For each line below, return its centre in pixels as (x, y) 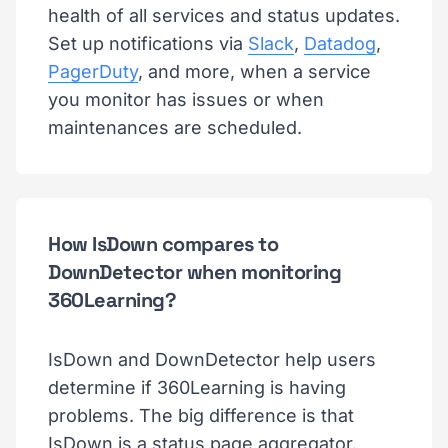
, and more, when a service (254, 71)
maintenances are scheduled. (175, 127)
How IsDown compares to (163, 244)
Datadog (340, 43)
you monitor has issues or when (186, 99)
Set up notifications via (148, 43)
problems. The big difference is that (201, 415)
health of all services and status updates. (224, 15)
